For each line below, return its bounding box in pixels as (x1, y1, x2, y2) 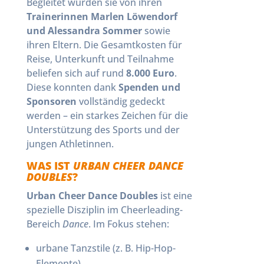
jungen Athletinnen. (26, 137, 114, 150)
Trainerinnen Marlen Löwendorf (26, 10, 177, 23)
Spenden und (118, 81, 180, 94)
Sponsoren (26, 95, 77, 108)
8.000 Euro (126, 67, 174, 80)
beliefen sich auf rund (26, 67, 126, 80)
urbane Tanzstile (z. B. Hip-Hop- (35, 242, 176, 255)
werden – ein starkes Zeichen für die (26, 109, 188, 122)
